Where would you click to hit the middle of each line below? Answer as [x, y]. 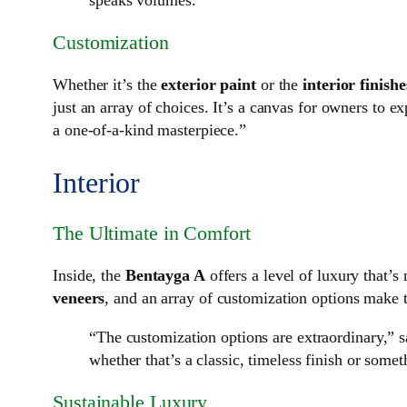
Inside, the [89, 276]
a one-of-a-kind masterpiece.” [150, 130]
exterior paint [208, 85]
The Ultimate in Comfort [152, 233]
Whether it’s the [107, 85]
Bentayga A [165, 276]
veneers [79, 298]
